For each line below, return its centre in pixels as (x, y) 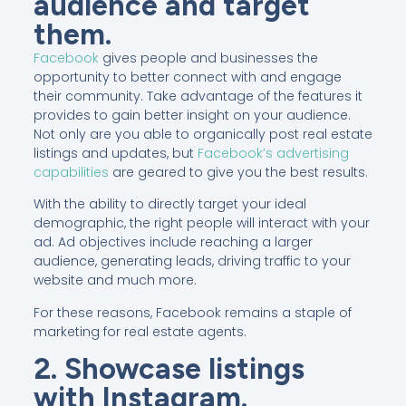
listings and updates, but (115, 153)
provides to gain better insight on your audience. (192, 115)
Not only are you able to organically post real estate (203, 134)
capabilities (71, 172)
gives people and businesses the (208, 58)
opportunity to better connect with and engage (187, 77)
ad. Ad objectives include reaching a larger (173, 242)
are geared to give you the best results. (238, 172)
